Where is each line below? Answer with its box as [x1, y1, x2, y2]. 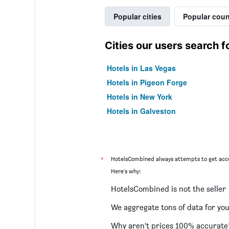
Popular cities [113, 11, 162, 21]
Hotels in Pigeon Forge [106, 77, 187, 87]
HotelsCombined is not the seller [110, 184, 226, 194]
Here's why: [110, 167, 141, 175]
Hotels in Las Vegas [106, 63, 176, 73]
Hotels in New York [106, 91, 172, 102]
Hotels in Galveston [106, 106, 176, 116]
